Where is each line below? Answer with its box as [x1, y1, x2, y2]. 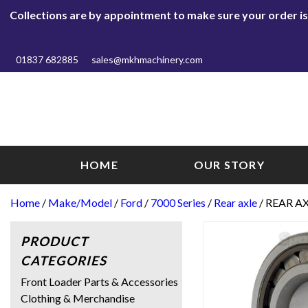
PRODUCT [21, 233, 88, 249]
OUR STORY [194, 157, 265, 171]
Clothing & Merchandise [21, 291, 135, 305]
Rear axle [214, 195, 257, 209]
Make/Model [48, 195, 112, 209]
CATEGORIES [21, 252, 107, 268]
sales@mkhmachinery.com [91, 54, 203, 65]
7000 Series [151, 195, 206, 209]
